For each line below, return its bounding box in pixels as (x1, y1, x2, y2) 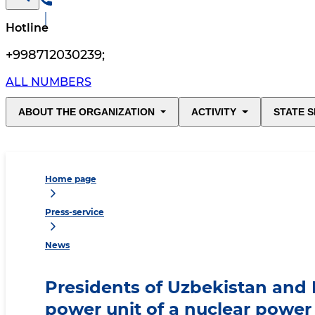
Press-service (45, 207, 104, 218)
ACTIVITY (191, 106, 237, 118)
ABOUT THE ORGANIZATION (18, 106, 155, 118)
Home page (45, 174, 96, 185)
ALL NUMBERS (6, 75, 91, 89)
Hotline (6, 21, 49, 35)
